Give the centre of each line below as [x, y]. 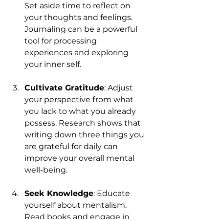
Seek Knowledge [59, 193]
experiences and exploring [77, 52]
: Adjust [120, 88]
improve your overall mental [80, 158]
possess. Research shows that [84, 123]
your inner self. [53, 64]
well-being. [46, 170]
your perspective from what [80, 99]
